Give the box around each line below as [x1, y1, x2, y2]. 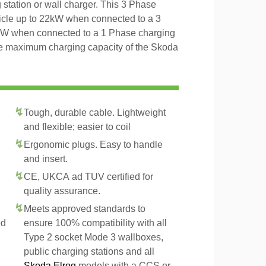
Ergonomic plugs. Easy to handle [24, 140, 163, 150]
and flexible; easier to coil [24, 122, 131, 132]
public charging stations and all [24, 246, 154, 256]
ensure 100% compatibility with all [24, 218, 167, 228]
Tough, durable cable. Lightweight [24, 107, 166, 118]
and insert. [24, 154, 68, 164]
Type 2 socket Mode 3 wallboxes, [24, 232, 163, 242]
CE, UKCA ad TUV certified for [24, 172, 153, 182]
